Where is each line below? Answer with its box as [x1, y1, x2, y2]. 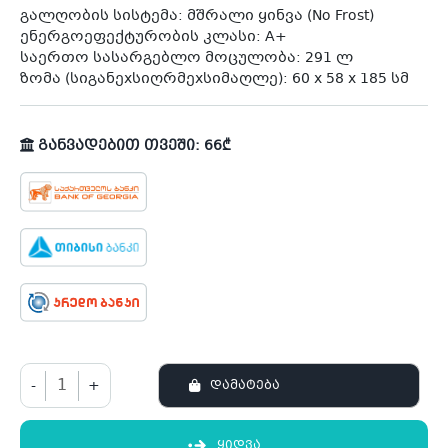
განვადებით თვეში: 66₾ [34, 135, 231, 158]
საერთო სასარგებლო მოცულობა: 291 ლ [20, 47, 353, 70]
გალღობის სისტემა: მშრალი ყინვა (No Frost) [20, 5, 374, 28]
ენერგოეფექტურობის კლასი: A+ [20, 26, 287, 49]
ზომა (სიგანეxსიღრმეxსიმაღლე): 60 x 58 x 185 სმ [20, 68, 409, 91]
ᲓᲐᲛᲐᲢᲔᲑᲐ [210, 376, 281, 395]
